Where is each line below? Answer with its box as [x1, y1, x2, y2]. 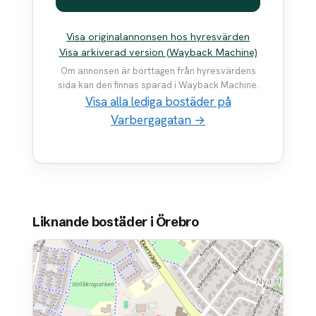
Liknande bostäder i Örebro [32, 214, 199, 231]
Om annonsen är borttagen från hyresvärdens [60, 65, 256, 78]
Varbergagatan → [111, 112, 205, 128]
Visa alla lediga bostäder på [85, 94, 231, 110]
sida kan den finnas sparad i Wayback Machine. [57, 79, 259, 92]
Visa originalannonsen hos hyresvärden [66, 30, 250, 43]
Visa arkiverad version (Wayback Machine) [59, 45, 257, 59]
